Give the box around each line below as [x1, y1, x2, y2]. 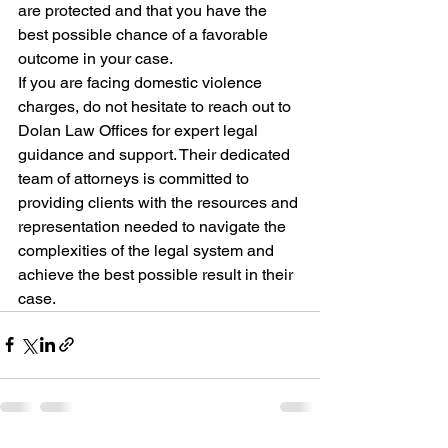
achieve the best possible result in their [18, 264, 297, 284]
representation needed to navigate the [18, 216, 290, 236]
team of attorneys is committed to [18, 168, 253, 188]
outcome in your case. [18, 48, 173, 68]
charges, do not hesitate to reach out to [18, 96, 295, 116]
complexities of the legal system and [18, 240, 278, 260]
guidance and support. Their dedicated [18, 144, 294, 164]
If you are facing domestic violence [18, 72, 266, 92]
